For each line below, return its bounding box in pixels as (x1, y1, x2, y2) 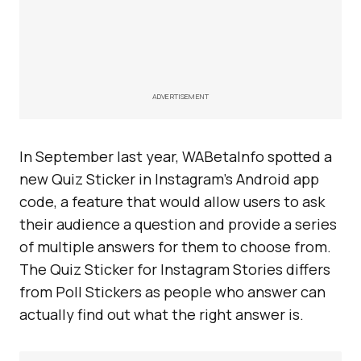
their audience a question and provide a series (19, 214, 337, 234)
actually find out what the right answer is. (19, 305, 304, 324)
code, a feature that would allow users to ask (19, 192, 325, 211)
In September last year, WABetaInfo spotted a (19, 147, 332, 166)
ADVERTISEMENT (151, 91, 210, 102)
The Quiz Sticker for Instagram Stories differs (19, 259, 330, 279)
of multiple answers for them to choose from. (19, 237, 331, 256)
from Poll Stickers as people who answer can (19, 282, 326, 301)
